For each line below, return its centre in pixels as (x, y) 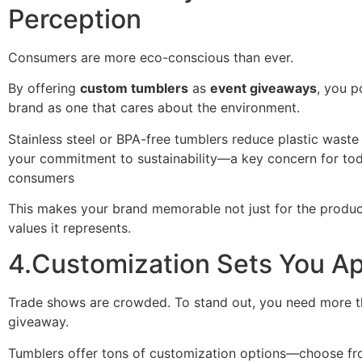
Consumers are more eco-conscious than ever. (151, 57)
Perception (75, 19)
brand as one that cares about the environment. (154, 108)
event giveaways (263, 88)
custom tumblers (134, 88)
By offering (44, 88)
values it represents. (69, 228)
